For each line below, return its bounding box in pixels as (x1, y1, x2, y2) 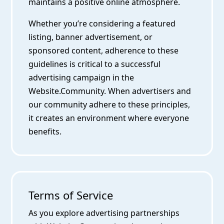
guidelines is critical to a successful (28, 58, 161, 70)
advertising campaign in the (28, 72, 134, 83)
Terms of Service (28, 187, 113, 203)
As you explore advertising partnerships (28, 207, 180, 219)
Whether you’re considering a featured (28, 18, 176, 29)
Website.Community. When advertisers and (28, 85, 191, 97)
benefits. (28, 126, 62, 137)
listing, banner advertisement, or (28, 31, 153, 43)
